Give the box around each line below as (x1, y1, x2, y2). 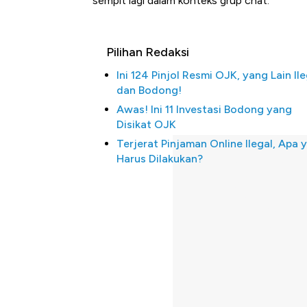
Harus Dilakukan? (116, 152, 203, 166)
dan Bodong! (116, 84, 182, 97)
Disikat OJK (116, 118, 176, 132)
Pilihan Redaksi (106, 45, 189, 60)
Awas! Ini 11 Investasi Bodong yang (116, 103, 292, 116)
